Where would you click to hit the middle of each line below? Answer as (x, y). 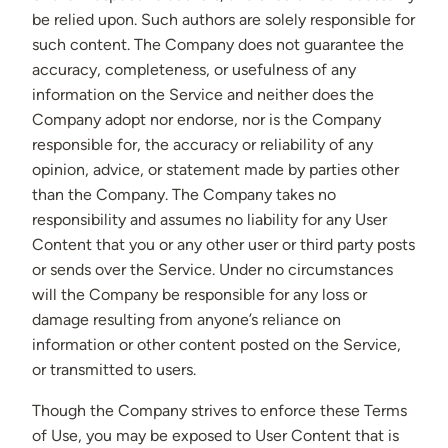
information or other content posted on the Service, (216, 345)
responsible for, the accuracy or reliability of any (202, 145)
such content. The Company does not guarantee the (218, 45)
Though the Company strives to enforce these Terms (219, 411)
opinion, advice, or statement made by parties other (215, 170)
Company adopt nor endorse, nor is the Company (206, 120)
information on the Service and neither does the (203, 95)
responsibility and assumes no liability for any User (209, 220)
